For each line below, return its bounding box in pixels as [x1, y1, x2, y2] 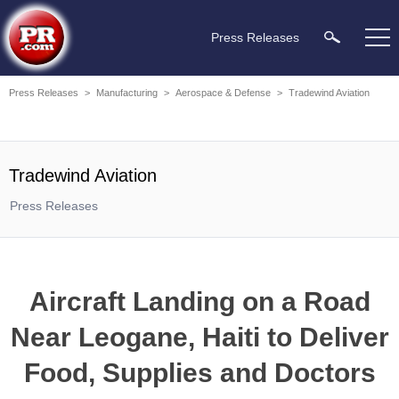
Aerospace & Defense [175, 87, 271, 98]
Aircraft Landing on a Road [28, 287, 370, 316]
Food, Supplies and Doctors [23, 358, 376, 387]
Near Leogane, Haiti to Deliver [10, 322, 389, 352]
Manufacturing [96, 87, 158, 98]
